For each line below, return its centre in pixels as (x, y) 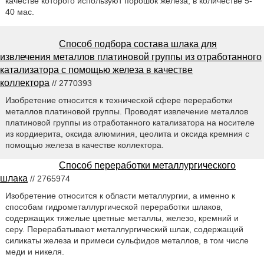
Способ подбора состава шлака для (138, 44)
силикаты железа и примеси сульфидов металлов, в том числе (127, 240)
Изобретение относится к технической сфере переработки (119, 100)
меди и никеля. (34, 251)
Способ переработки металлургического (147, 165)
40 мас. (19, 11)
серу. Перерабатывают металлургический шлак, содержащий (124, 229)
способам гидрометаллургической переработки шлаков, (114, 207)
